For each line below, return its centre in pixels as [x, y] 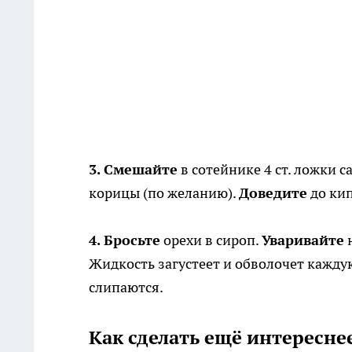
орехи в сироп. [211, 240]
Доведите [273, 193]
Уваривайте [303, 240]
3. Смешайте [133, 170]
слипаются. [126, 288]
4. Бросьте [125, 240]
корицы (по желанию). [164, 193]
